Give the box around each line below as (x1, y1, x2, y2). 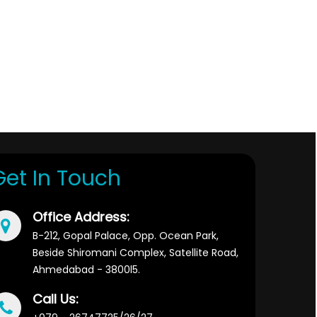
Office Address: (33, 208, 129, 226)
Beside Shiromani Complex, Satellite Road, (33, 246, 238, 260)
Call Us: (33, 290, 79, 308)
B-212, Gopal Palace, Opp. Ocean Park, (33, 229, 219, 243)
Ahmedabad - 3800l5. (33, 263, 140, 277)
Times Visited (243, 115, 316, 132)
